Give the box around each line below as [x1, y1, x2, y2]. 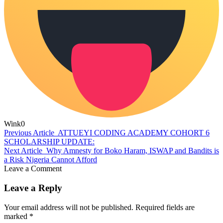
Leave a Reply [4, 182, 62, 193]
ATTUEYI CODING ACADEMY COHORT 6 [58, 128, 210, 137]
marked [4, 212, 29, 221]
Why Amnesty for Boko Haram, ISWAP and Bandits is [46, 146, 219, 155]
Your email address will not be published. [4, 203, 133, 212]
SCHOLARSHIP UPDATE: [4, 137, 95, 146]
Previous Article [4, 128, 54, 137]
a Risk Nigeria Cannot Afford [4, 155, 97, 164]
